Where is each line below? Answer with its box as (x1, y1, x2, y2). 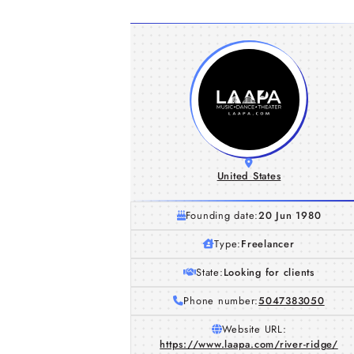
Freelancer (241, 236, 295, 251)
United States (217, 168, 281, 183)
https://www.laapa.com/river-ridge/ (160, 337, 338, 352)
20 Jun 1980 (258, 208, 322, 223)
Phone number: (183, 293, 259, 308)
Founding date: (185, 208, 259, 223)
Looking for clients (223, 265, 314, 280)
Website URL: (221, 322, 287, 337)
